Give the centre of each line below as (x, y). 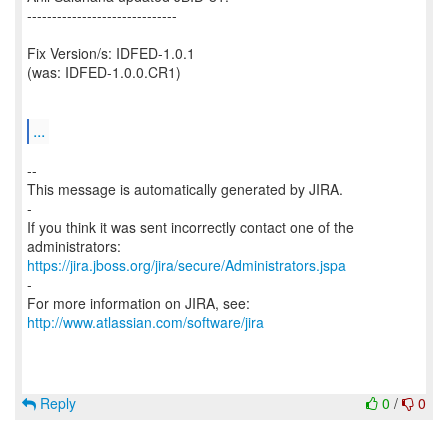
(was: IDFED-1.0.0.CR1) (104, 72)
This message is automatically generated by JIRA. (185, 189)
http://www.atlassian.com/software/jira (145, 322)
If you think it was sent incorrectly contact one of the (190, 227)
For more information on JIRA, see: (138, 303)
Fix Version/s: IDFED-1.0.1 (111, 53)
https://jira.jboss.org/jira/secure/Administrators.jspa (186, 265)
